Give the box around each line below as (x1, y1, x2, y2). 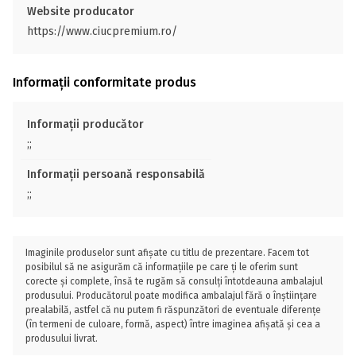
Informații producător (27, 118, 144, 131)
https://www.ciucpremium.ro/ (27, 25, 177, 38)
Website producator (27, 5, 134, 18)
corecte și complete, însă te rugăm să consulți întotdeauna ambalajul (25, 276, 323, 287)
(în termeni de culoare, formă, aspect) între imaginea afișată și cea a (25, 319, 320, 330)
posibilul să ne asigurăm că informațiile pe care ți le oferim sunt (25, 261, 298, 273)
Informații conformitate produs (13, 75, 196, 90)
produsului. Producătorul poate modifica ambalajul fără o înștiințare (25, 290, 317, 301)
